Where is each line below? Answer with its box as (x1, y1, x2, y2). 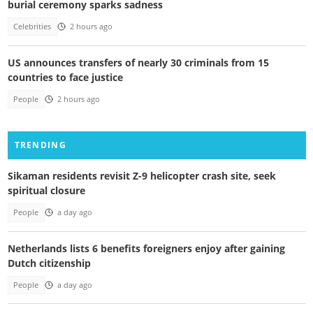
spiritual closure (7, 184, 85, 198)
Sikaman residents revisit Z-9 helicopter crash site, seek (7, 169, 276, 183)
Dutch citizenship (7, 256, 91, 270)
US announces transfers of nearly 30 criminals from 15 (7, 55, 269, 69)
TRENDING (14, 139, 66, 152)
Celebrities (13, 22, 52, 32)
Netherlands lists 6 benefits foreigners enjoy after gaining (7, 241, 285, 255)
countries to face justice (7, 70, 123, 84)
